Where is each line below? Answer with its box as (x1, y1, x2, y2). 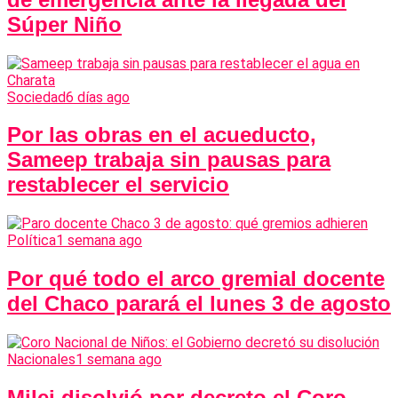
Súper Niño (7, 12, 122, 36)
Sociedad (7, 88, 66, 106)
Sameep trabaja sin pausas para (7, 147, 330, 172)
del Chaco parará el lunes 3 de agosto (7, 291, 391, 316)
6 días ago (66, 88, 130, 106)
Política (7, 232, 56, 250)
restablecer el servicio (7, 172, 229, 197)
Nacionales (7, 351, 76, 369)
